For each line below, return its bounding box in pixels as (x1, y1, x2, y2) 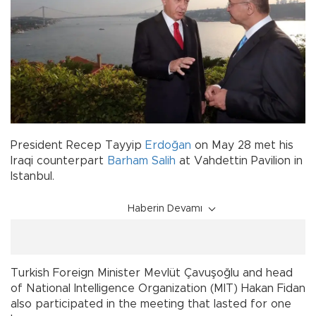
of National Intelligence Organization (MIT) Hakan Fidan (11, 283, 305, 295)
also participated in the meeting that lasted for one (11, 298, 291, 310)
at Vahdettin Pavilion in (176, 155, 303, 167)
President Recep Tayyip (11, 140, 145, 152)
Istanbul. (11, 171, 86, 183)
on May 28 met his (191, 140, 293, 152)
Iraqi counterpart (11, 155, 107, 167)
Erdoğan (145, 140, 191, 152)
